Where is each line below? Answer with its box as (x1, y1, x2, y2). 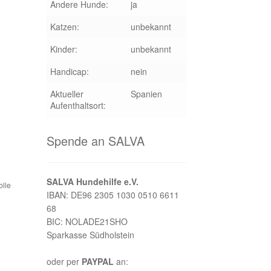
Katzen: (50, 20, 79, 33)
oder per (46, 255, 82, 268)
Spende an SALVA (46, 131, 145, 149)
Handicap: (50, 65, 89, 77)
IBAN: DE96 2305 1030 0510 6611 (46, 189, 179, 201)
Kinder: (50, 42, 77, 55)
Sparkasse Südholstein (46, 229, 134, 241)
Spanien (130, 87, 162, 100)
